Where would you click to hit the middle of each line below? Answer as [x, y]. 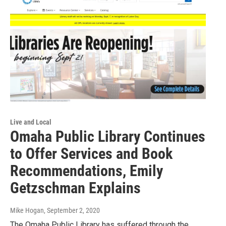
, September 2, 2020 [72, 210]
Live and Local [31, 122]
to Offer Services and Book [91, 153]
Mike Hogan [27, 210]
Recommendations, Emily [87, 171]
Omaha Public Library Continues [108, 136]
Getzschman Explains [75, 188]
